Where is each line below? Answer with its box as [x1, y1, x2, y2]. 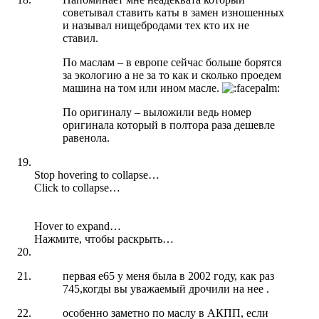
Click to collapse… [34, 181, 120, 194]
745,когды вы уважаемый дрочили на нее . [63, 282, 269, 295]
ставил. [63, 31, 98, 44]
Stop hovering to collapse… [34, 168, 159, 181]
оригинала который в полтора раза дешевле [63, 118, 275, 131]
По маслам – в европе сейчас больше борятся [63, 56, 281, 68]
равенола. [63, 131, 110, 144]
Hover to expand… [34, 219, 121, 232]
